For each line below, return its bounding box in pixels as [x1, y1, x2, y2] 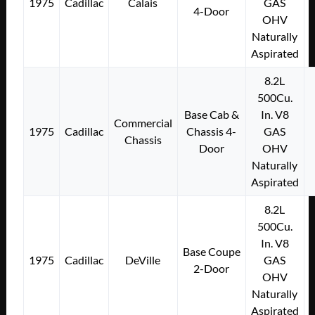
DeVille [125, 252, 161, 266]
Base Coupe [182, 244, 240, 258]
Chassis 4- [186, 124, 237, 138]
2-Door [193, 261, 230, 275]
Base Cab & [184, 107, 239, 121]
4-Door [193, 4, 230, 18]
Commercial [113, 115, 172, 129]
